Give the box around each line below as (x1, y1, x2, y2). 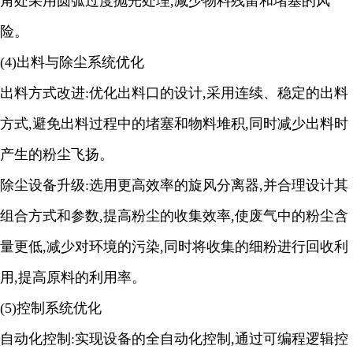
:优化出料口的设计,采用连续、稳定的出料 (85, 85, 348, 101)
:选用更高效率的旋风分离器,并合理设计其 (85, 177, 348, 193)
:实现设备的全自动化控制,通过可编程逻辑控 (71, 331, 348, 347)
